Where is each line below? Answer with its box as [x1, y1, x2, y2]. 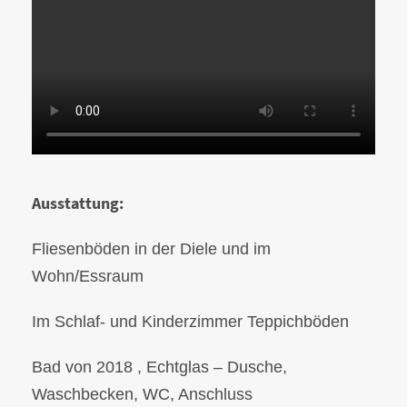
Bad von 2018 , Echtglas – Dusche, [32, 358, 287, 377]
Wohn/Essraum [32, 267, 144, 286]
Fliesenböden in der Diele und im [32, 240, 271, 259]
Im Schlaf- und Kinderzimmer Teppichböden [32, 313, 349, 332]
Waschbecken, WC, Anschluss [32, 385, 253, 404]
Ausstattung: [32, 193, 124, 214]
